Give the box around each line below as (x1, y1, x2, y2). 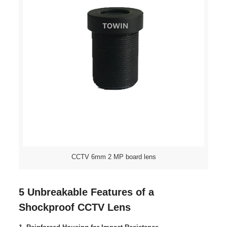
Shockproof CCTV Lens (18, 202, 131, 213)
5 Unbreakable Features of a (18, 186, 154, 198)
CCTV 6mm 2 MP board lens (71, 153, 156, 161)
